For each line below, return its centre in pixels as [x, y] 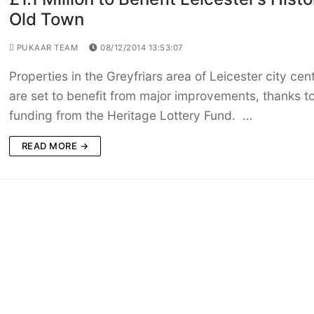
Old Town [46, 20]
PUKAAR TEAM [46, 48]
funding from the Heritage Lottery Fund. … [130, 116]
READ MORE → [55, 146]
